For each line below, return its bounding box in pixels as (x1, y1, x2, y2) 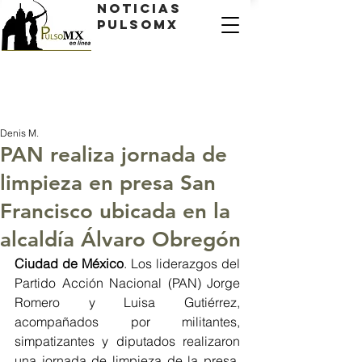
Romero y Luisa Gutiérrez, (15, 294, 240, 310)
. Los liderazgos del (124, 255, 240, 271)
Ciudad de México (15, 255, 124, 271)
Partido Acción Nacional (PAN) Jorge (15, 275, 240, 291)
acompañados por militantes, (15, 314, 240, 330)
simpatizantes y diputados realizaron (15, 333, 240, 349)
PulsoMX (97, 16, 179, 32)
